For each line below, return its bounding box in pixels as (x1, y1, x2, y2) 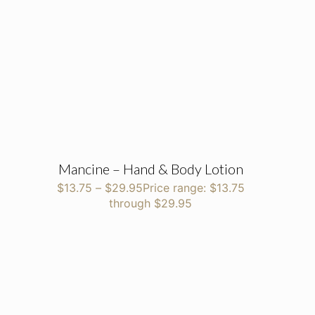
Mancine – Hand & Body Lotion (58, 160, 243, 177)
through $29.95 (109, 195, 193, 210)
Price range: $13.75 (142, 180, 245, 195)
